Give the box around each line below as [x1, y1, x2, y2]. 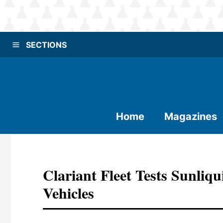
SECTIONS [26, 39, 67, 50]
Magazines [164, 111, 217, 122]
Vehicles [43, 182, 94, 204]
